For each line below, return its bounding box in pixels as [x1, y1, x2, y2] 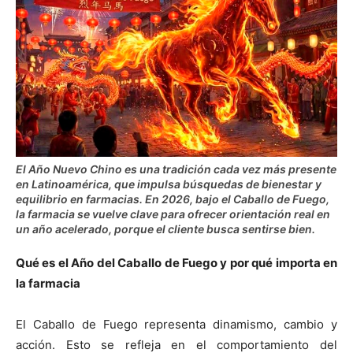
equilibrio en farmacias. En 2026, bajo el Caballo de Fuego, [16, 192, 329, 206]
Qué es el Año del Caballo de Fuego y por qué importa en [16, 255, 337, 271]
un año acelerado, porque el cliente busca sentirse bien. [16, 222, 315, 236]
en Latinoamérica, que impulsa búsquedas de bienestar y [16, 177, 321, 191]
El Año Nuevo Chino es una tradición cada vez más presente [16, 162, 336, 176]
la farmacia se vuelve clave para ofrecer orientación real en [16, 207, 330, 221]
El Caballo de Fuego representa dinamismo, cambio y [16, 317, 337, 333]
